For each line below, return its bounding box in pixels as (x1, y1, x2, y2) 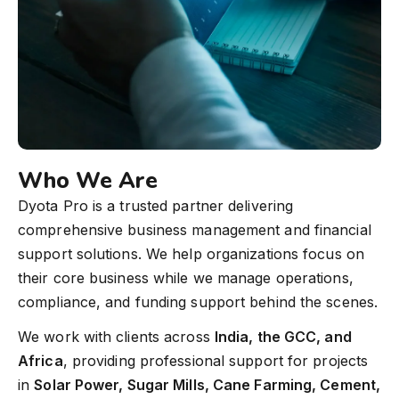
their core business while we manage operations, (18, 269, 354, 288)
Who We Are (18, 166, 158, 197)
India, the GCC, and (214, 328, 352, 346)
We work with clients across (18, 328, 215, 346)
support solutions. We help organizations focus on (18, 245, 364, 264)
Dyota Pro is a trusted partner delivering (18, 197, 294, 216)
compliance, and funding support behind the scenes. (18, 293, 379, 312)
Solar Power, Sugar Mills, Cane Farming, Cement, (34, 376, 381, 395)
